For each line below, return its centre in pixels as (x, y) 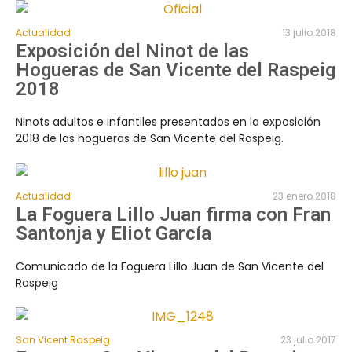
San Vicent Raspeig (63, 340)
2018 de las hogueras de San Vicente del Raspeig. (150, 138)
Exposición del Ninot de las (132, 51)
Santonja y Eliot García (114, 233)
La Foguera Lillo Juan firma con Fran (173, 214)
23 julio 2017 (308, 340)
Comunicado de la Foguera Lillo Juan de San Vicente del (170, 266)
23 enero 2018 (304, 196)
